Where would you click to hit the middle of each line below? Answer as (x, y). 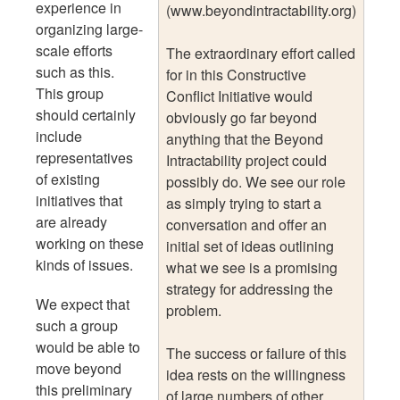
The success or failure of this (256, 353)
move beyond (79, 368)
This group (70, 93)
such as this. (77, 71)
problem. (196, 310)
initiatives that (79, 200)
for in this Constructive (236, 74)
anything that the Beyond (245, 138)
